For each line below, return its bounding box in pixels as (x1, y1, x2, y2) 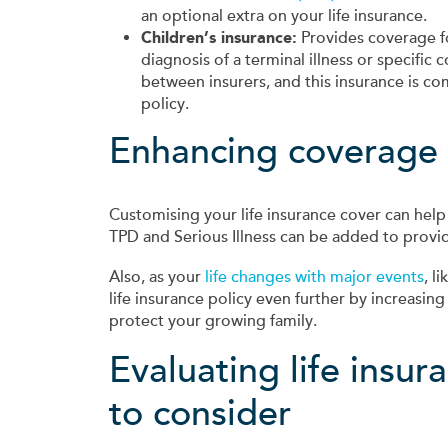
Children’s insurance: (141, 28, 297, 48)
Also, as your (109, 267, 205, 288)
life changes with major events (205, 267, 424, 288)
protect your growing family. (109, 311, 317, 332)
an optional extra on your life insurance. (141, 6, 427, 27)
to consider (109, 392, 291, 437)
